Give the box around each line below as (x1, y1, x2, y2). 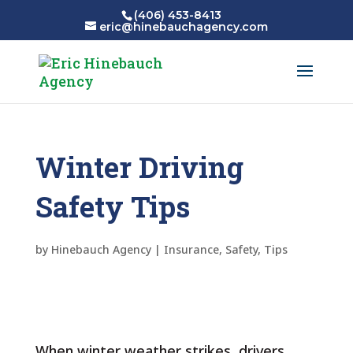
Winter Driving (35, 148, 243, 186)
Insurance (163, 242, 219, 257)
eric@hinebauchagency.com (98, 19, 268, 34)
